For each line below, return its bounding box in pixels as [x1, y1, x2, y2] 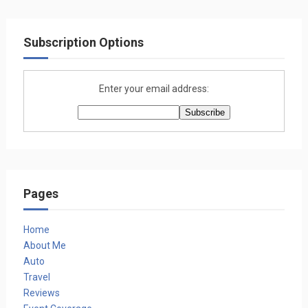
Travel [23, 271, 50, 283]
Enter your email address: [98, 83, 209, 94]
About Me [23, 239, 66, 251]
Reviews [23, 287, 60, 298]
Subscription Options [23, 35, 144, 49]
